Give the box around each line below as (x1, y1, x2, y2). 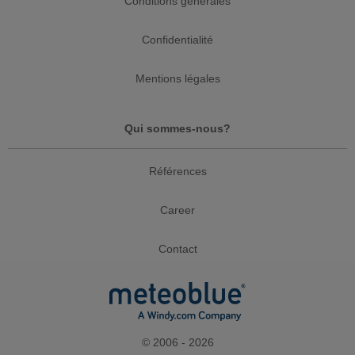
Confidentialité (142, 33, 213, 47)
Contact (158, 242, 197, 256)
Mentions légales (135, 72, 220, 86)
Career (160, 204, 195, 217)
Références (148, 165, 207, 178)
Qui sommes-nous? (124, 122, 231, 136)
